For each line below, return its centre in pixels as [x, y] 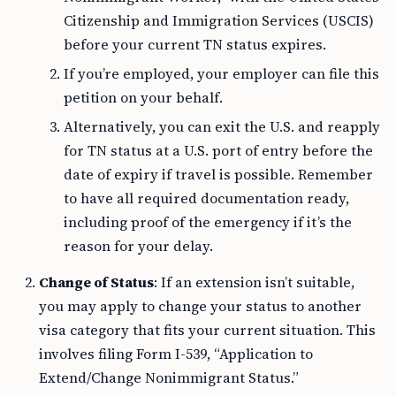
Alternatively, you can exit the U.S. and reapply [222, 127]
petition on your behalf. [143, 98]
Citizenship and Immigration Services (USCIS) [219, 21]
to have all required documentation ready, [206, 198]
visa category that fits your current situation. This [207, 330]
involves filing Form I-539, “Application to [176, 354]
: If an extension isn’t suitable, [254, 282]
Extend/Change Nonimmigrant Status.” [169, 378]
